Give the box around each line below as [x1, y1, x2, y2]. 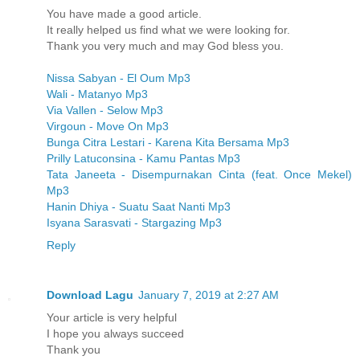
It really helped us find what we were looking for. [47, 22, 290, 36]
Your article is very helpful [47, 310, 177, 324]
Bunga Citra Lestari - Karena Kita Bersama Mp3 [47, 135, 289, 149]
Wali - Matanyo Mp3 [47, 87, 148, 100]
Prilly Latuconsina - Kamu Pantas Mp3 [47, 151, 240, 165]
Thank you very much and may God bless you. [47, 39, 284, 52]
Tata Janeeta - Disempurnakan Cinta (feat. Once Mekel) [47, 167, 352, 181]
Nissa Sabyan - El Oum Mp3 [47, 71, 190, 84]
